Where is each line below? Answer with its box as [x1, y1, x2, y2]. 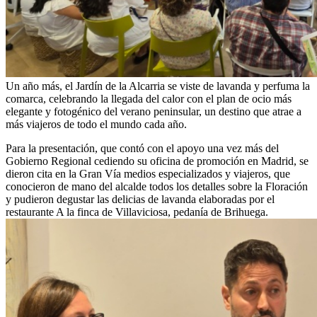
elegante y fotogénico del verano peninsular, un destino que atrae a [6, 105, 301, 117]
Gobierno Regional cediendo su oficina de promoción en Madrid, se [6, 154, 309, 167]
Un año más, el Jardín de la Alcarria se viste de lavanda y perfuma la [6, 79, 310, 92]
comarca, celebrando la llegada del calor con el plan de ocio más [6, 92, 292, 105]
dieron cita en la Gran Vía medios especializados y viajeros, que [6, 167, 290, 180]
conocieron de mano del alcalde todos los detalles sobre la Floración [6, 180, 308, 192]
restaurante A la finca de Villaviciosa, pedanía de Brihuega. [6, 205, 268, 218]
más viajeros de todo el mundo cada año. [6, 117, 187, 130]
